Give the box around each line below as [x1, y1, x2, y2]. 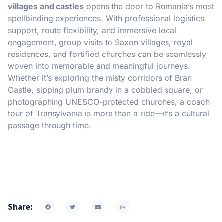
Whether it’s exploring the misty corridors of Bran [8, 72, 192, 83]
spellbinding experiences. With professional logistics [8, 13, 204, 23]
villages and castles [8, 1, 84, 11]
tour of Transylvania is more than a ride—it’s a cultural [8, 108, 209, 118]
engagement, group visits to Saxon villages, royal [8, 37, 193, 47]
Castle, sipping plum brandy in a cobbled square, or [8, 84, 203, 95]
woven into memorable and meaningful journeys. [8, 60, 190, 71]
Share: [8, 201, 33, 213]
